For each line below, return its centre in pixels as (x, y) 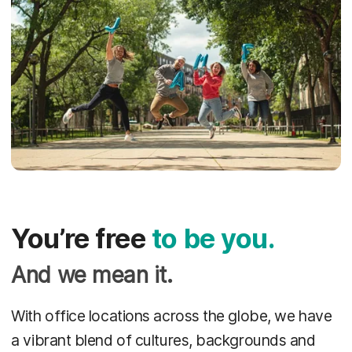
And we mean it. (92, 275)
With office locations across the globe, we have (172, 315)
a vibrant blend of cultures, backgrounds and (163, 340)
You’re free (81, 239)
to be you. (213, 239)
